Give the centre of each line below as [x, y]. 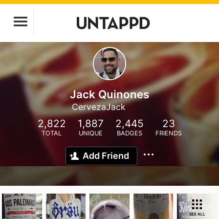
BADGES [129, 133]
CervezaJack [99, 107]
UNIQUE [90, 133]
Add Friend [106, 156]
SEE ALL [197, 214]
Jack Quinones [109, 94]
